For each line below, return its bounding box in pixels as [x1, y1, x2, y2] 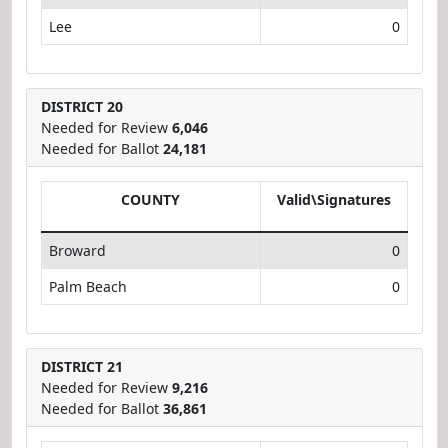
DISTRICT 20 [40, 96, 123, 116]
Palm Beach [48, 276, 127, 296]
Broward [48, 240, 106, 260]
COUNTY [121, 189, 180, 209]
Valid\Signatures [276, 189, 391, 209]
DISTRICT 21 [40, 356, 123, 376]
